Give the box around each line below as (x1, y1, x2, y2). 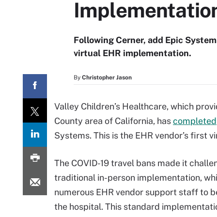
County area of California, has (54, 116, 173, 126)
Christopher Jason (82, 74, 132, 81)
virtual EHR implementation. (74, 48, 191, 58)
